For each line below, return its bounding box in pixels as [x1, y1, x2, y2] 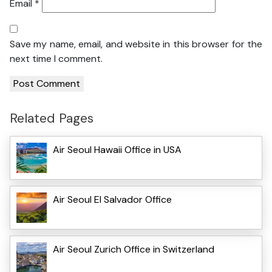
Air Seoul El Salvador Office [53, 192, 172, 206]
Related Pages [10, 109, 93, 127]
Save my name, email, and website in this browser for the [10, 38, 262, 51]
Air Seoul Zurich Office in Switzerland [53, 242, 214, 256]
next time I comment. [10, 52, 103, 66]
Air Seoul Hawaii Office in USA [53, 143, 182, 156]
